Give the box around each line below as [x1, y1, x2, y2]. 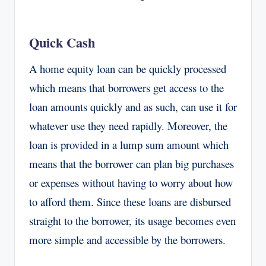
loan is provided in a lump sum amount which [29, 137, 229, 153]
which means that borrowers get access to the [29, 80, 224, 96]
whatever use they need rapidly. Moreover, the [29, 118, 227, 134]
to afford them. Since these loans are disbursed [29, 194, 231, 210]
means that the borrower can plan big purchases [29, 156, 234, 172]
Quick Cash [29, 33, 95, 53]
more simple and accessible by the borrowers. [29, 232, 226, 248]
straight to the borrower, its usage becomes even [29, 213, 236, 229]
